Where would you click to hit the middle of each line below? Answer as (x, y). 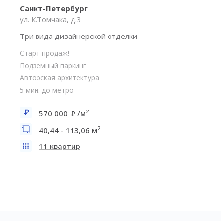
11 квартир (60, 146)
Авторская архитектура (59, 78)
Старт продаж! (44, 53)
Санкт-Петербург (54, 8)
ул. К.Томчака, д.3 (51, 19)
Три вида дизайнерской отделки (78, 36)
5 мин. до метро (47, 90)
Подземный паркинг (53, 65)
